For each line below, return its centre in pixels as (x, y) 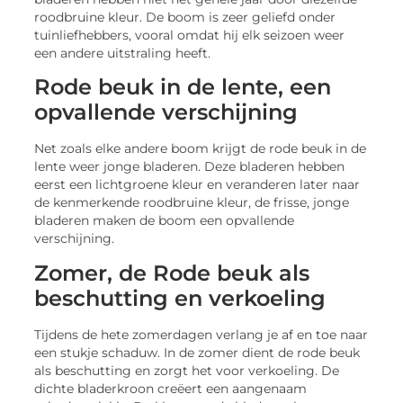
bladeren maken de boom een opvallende (165, 221)
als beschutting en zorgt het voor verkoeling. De (187, 370)
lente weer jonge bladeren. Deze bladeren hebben (190, 167)
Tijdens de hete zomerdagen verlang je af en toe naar (201, 334)
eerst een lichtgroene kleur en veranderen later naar (197, 185)
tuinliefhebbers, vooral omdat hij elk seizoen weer (190, 36)
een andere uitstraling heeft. (123, 54)
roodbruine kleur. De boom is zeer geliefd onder (185, 18)
